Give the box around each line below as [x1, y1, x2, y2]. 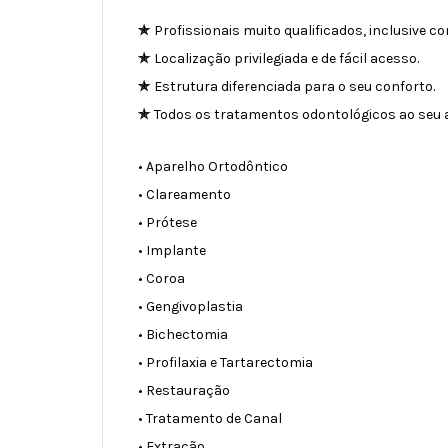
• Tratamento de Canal [138, 409, 282, 427]
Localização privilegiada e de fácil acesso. [154, 49, 419, 67]
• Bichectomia [138, 325, 228, 343]
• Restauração [138, 381, 230, 399]
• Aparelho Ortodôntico [138, 157, 288, 175]
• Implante [138, 241, 206, 259]
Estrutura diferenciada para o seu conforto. [154, 77, 435, 95]
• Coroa [138, 269, 185, 287]
